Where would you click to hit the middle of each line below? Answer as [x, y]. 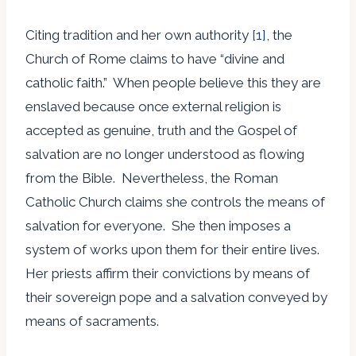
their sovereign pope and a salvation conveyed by [176, 297]
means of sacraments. [92, 321]
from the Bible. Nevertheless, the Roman [152, 178]
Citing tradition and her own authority [139, 35]
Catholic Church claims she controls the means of [175, 201]
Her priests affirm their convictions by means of [168, 273]
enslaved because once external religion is [153, 106]
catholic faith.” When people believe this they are [173, 82]
